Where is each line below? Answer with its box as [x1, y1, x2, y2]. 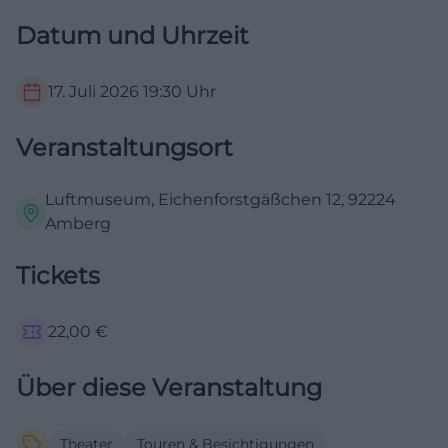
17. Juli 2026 [48, 81, 139, 101]
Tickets [16, 260, 100, 290]
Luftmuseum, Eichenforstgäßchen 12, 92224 [45, 189, 397, 209]
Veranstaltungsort [16, 132, 233, 162]
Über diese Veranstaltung [16, 372, 322, 402]
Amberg [45, 213, 112, 233]
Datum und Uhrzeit [16, 20, 249, 50]
